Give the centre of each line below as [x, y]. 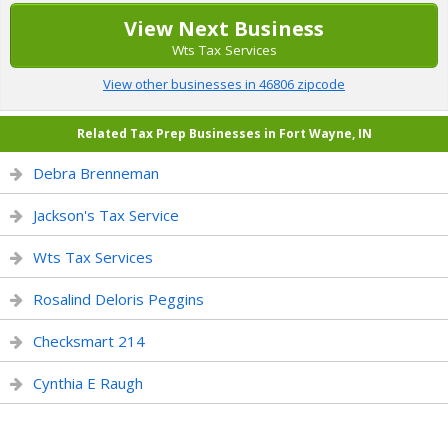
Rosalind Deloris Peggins [118, 299]
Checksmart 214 [89, 341]
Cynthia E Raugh [88, 383]
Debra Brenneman [96, 173]
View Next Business [224, 28]
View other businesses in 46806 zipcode [224, 84]
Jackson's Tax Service [106, 215]
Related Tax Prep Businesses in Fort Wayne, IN [224, 133]
